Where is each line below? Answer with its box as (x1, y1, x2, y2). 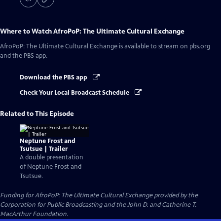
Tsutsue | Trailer (20, 145, 68, 153)
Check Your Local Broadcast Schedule (20, 88, 131, 97)
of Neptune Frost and (20, 163, 81, 171)
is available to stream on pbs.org (117, 42, 210, 51)
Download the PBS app (20, 74, 89, 82)
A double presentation (20, 153, 83, 162)
